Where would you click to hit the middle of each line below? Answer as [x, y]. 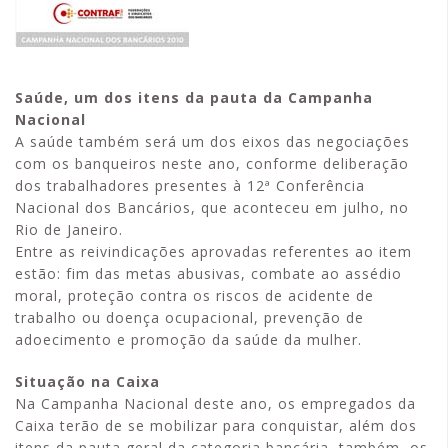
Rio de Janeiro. [69, 229]
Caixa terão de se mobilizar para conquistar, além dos [216, 425]
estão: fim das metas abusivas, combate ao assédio [208, 273]
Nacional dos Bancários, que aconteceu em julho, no [212, 207]
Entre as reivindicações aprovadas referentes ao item [213, 251]
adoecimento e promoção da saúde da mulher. [188, 339]
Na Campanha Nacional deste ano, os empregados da [215, 403]
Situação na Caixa [87, 381]
